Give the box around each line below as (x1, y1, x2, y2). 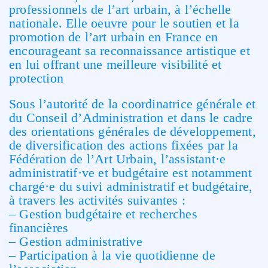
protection (9, 71, 63, 86)
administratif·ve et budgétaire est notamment (9, 165, 252, 180)
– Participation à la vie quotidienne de (9, 248, 215, 263)
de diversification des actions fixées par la (9, 138, 238, 153)
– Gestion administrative (9, 234, 142, 249)
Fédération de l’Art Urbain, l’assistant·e (9, 151, 226, 166)
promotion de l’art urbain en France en (9, 29, 218, 44)
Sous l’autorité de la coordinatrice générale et (9, 96, 256, 111)
